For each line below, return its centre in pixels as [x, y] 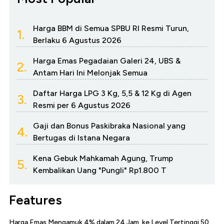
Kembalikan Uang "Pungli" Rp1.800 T [100, 170]
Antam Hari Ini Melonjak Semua [90, 73]
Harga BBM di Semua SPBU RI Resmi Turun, [111, 28]
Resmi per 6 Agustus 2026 [82, 105]
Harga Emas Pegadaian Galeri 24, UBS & [107, 61]
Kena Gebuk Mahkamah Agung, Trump [103, 158]
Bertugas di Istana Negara [81, 138]
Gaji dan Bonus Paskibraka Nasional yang [109, 126]
